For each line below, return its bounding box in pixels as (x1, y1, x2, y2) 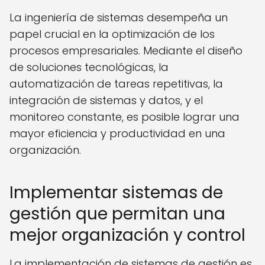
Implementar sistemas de (9, 181, 223, 205)
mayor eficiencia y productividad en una (9, 126, 225, 141)
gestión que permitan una (9, 202, 225, 226)
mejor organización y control (9, 224, 245, 247)
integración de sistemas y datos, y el (9, 93, 203, 108)
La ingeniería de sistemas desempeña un (9, 10, 228, 25)
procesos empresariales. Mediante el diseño (9, 43, 243, 59)
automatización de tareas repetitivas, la (9, 76, 223, 92)
